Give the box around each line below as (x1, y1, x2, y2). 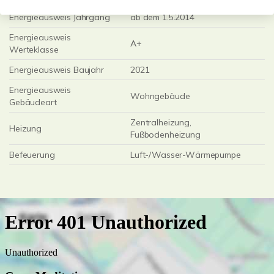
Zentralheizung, (130, 117, 191, 128)
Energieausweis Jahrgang (9, 12, 110, 23)
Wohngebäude (130, 91, 190, 102)
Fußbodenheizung (130, 129, 201, 140)
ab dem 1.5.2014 (130, 12, 194, 23)
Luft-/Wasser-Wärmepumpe (130, 149, 241, 160)
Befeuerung (9, 149, 55, 160)
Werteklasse (9, 44, 59, 55)
